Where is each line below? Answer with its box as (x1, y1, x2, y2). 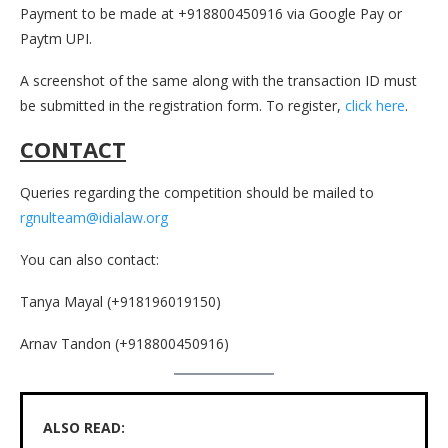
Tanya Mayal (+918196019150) (20, 291, 221, 311)
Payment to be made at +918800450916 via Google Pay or (20, 3, 402, 23)
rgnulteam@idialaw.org (20, 207, 168, 227)
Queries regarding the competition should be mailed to (20, 182, 374, 202)
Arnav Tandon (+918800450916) (20, 333, 229, 353)
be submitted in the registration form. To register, (20, 95, 345, 115)
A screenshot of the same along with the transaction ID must (20, 70, 417, 90)
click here (345, 95, 405, 115)
